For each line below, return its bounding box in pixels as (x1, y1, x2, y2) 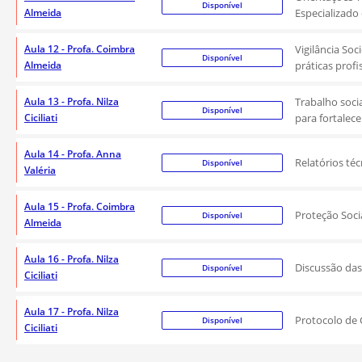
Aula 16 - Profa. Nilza (24, 252, 119, 266)
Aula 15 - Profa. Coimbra (24, 200, 135, 213)
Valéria (24, 163, 56, 177)
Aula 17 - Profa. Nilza (24, 305, 119, 318)
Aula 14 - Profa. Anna (24, 147, 121, 161)
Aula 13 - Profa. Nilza (24, 95, 119, 108)
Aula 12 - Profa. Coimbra (24, 42, 135, 56)
